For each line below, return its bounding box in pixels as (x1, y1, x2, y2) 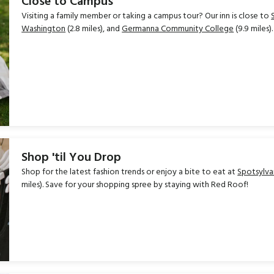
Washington (21, 22, 66, 36)
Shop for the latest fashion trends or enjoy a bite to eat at (21, 165, 238, 179)
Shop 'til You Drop (21, 147, 122, 168)
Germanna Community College (122, 22, 234, 36)
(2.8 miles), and (65, 22, 122, 36)
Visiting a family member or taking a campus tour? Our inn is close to (21, 9, 272, 23)
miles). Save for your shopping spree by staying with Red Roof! (21, 177, 249, 192)
